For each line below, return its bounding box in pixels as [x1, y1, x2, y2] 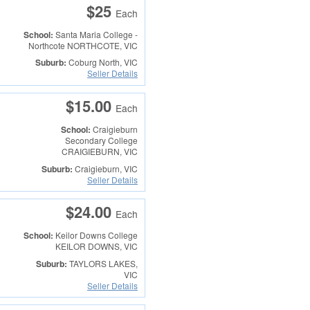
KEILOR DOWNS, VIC [55, 240, 138, 253]
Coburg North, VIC [66, 56, 138, 69]
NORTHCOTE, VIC [64, 39, 138, 51]
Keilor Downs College [55, 229, 138, 241]
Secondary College [64, 134, 138, 147]
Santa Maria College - [55, 28, 138, 40]
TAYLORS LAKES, [66, 257, 138, 269]
